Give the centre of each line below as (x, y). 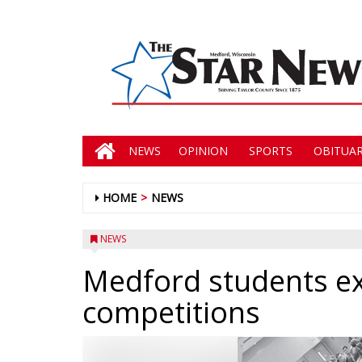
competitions (171, 312)
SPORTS (269, 151)
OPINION (203, 151)
